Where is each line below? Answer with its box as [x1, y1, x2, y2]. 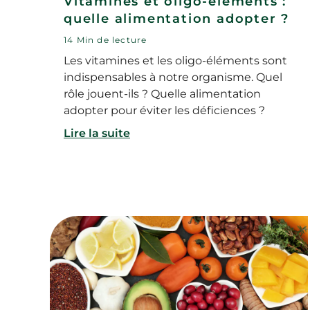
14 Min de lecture [64, 34, 147, 45]
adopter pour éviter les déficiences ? [64, 103, 265, 117]
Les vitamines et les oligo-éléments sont [64, 53, 287, 67]
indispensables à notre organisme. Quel [64, 70, 282, 84]
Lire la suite [64, 126, 130, 140]
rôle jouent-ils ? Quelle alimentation [64, 86, 261, 100]
